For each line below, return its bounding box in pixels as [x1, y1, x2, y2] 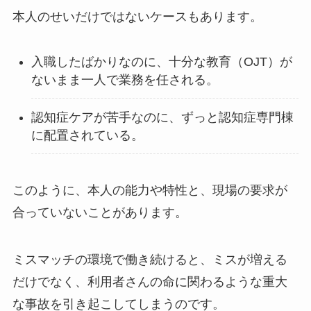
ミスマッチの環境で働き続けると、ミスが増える [12, 252, 287, 267]
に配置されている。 [31, 128, 144, 142]
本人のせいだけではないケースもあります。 [12, 9, 262, 24]
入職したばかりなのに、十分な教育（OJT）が [31, 54, 292, 69]
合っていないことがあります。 [12, 205, 187, 219]
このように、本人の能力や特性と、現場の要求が [12, 183, 287, 197]
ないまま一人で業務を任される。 [31, 72, 219, 87]
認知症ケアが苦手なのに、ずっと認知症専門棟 [31, 110, 294, 124]
